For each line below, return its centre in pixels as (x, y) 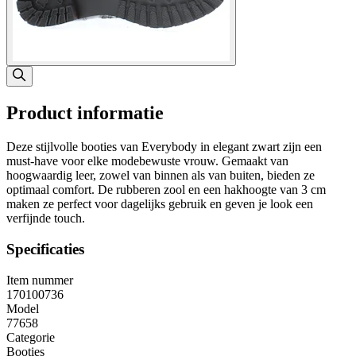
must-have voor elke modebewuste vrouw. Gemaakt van (147, 161)
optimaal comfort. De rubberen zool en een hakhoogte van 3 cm (166, 190)
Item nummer (40, 280)
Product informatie (85, 113)
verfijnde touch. (46, 219)
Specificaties (45, 249)
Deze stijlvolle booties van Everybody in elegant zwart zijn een (164, 147)
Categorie (31, 337)
